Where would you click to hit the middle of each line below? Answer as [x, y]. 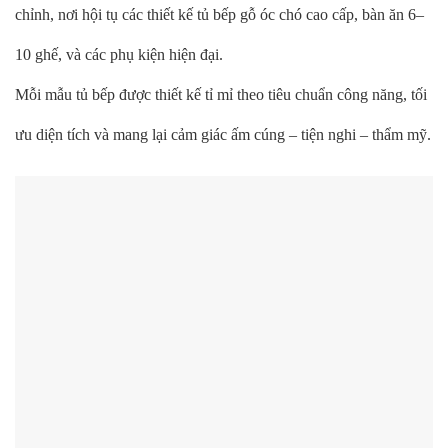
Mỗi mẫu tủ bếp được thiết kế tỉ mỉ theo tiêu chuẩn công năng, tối [221, 94]
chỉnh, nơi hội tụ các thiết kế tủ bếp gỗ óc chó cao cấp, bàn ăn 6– [219, 14]
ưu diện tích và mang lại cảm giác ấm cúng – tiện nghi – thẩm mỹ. [223, 134]
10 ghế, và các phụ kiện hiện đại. [119, 54]
